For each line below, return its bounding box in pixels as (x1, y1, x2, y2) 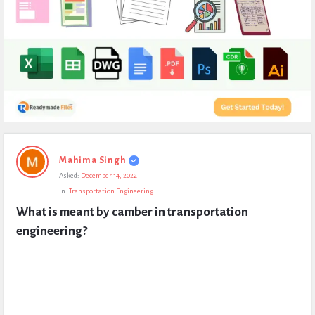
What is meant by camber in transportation (16, 205, 248, 219)
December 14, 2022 (81, 172, 137, 179)
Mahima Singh (59, 155, 127, 165)
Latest (3, 179, 34, 191)
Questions (3, 200, 56, 212)
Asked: (59, 172, 79, 179)
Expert (3, 136, 37, 149)
